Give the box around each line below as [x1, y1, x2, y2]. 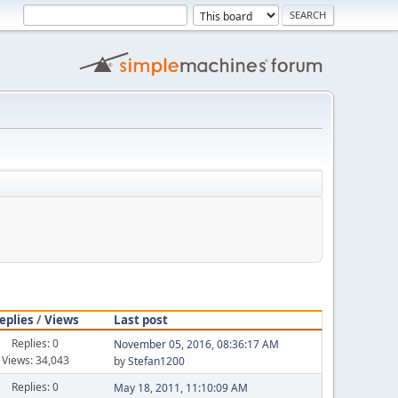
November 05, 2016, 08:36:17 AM [113, 337, 279, 352]
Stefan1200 [127, 354, 185, 369]
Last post [113, 311, 168, 328]
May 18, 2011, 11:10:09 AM [113, 380, 248, 395]
